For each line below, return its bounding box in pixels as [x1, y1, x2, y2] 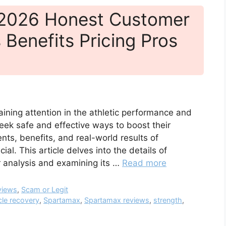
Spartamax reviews [84, 196, 150, 205]
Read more [122, 158, 166, 168]
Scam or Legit [21, 185, 69, 194]
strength [153, 196, 183, 205]
